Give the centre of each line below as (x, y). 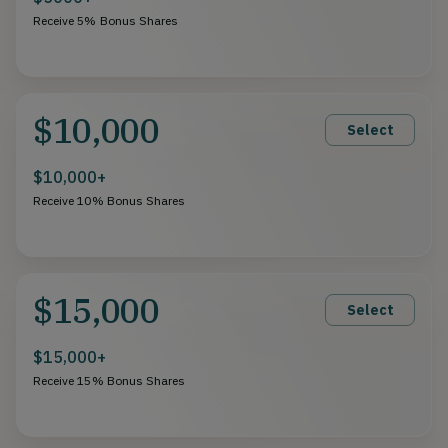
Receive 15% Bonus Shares (109, 380)
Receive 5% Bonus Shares (106, 20)
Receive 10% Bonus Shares (109, 200)
